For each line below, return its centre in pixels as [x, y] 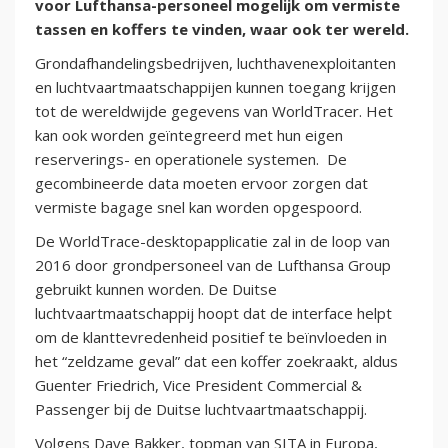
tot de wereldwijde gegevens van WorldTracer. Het [214, 111]
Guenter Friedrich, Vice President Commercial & [198, 385]
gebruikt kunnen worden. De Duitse [156, 289]
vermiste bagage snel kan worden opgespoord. [198, 207]
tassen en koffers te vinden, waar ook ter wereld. [222, 29]
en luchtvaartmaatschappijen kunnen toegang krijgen [215, 87]
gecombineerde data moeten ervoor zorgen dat [201, 183]
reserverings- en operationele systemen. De [191, 159]
